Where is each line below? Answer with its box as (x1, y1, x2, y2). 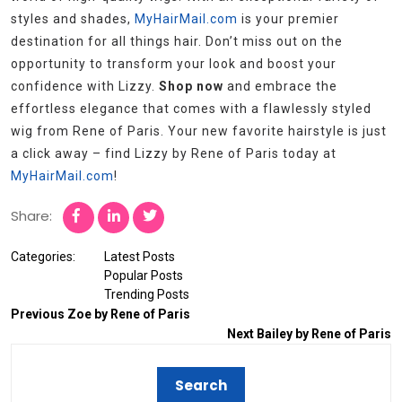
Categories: (11, 249, 75, 265)
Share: (11, 206, 52, 226)
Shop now (159, 79, 223, 94)
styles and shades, (11, 12, 135, 27)
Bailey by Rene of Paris (257, 327, 391, 342)
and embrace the (223, 79, 337, 94)
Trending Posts (104, 287, 189, 302)
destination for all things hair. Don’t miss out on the (11, 34, 343, 49)
